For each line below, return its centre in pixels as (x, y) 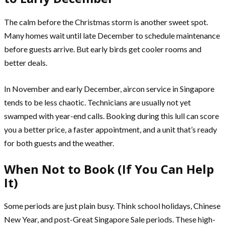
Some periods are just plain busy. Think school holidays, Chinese (112, 206)
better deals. (26, 62)
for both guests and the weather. (59, 143)
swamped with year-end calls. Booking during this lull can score (111, 116)
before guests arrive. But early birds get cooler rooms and (103, 49)
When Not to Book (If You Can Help (109, 169)
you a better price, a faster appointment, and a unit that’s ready (110, 129)
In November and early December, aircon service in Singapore (109, 88)
